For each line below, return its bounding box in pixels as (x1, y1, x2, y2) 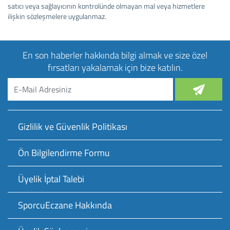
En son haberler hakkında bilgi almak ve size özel (23, 48, 207, 62)
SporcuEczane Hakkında (18, 198, 112, 212)
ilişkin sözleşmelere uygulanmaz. (8, 11, 106, 22)
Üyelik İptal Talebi (18, 172, 84, 186)
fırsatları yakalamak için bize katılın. (47, 61, 183, 74)
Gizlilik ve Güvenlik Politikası (18, 120, 127, 133)
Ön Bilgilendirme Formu (18, 146, 110, 160)
